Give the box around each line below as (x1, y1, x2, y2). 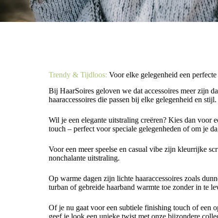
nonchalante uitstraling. (49, 153, 120, 162)
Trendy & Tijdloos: (49, 70, 107, 79)
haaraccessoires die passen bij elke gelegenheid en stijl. (49, 95, 217, 104)
